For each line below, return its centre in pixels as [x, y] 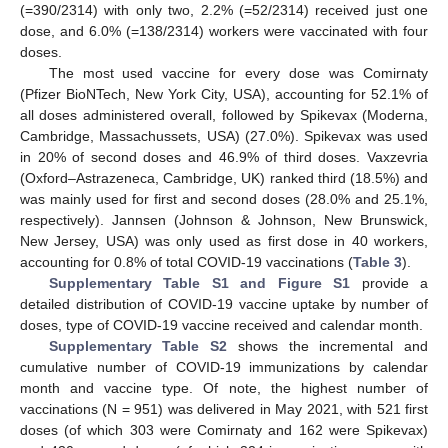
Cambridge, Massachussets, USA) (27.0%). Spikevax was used [224, 135]
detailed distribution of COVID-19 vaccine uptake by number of [224, 303]
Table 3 [377, 261]
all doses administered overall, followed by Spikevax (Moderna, [224, 114]
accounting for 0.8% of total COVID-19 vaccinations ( [186, 261]
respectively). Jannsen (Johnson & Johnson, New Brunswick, [224, 219]
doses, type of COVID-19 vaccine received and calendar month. [221, 324]
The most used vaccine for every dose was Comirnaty [238, 72]
